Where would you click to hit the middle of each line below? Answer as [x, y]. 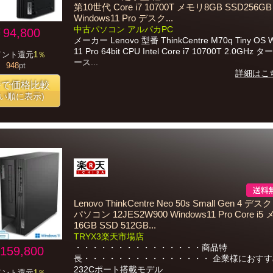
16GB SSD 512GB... [115, 225]
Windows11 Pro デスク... [123, 18]
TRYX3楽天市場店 [109, 236]
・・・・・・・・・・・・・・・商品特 [151, 247]
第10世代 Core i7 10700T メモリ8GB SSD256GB [173, 7]
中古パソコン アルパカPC [123, 29]
